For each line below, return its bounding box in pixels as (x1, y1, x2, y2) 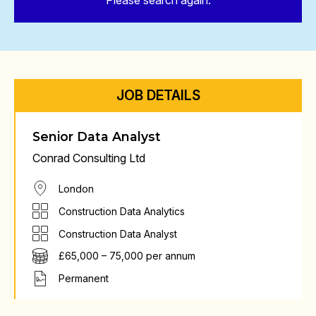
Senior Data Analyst (32, 129, 161, 144)
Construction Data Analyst (59, 227, 177, 240)
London (59, 182, 94, 195)
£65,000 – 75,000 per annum (59, 250, 195, 262)
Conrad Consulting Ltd (32, 151, 145, 165)
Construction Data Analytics (59, 205, 185, 217)
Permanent (59, 272, 109, 285)
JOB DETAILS (116, 87, 200, 104)
